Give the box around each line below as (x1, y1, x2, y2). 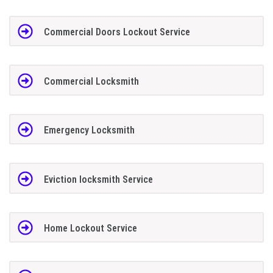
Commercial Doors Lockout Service (43, 26, 190, 38)
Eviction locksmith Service (43, 173, 153, 185)
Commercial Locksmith (43, 75, 139, 87)
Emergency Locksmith (43, 124, 135, 136)
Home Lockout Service (43, 222, 137, 235)
